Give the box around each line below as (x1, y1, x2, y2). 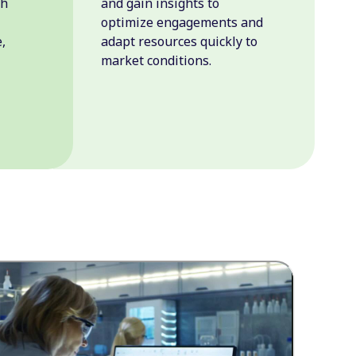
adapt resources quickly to (101, 32, 258, 50)
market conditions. (101, 51, 212, 69)
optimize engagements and (101, 13, 264, 31)
